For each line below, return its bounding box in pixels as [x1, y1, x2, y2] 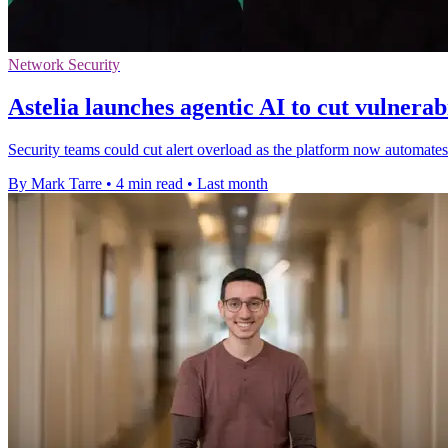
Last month [197, 174, 268, 192]
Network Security [8, 56, 120, 73]
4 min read [116, 174, 183, 192]
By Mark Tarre [8, 174, 102, 192]
